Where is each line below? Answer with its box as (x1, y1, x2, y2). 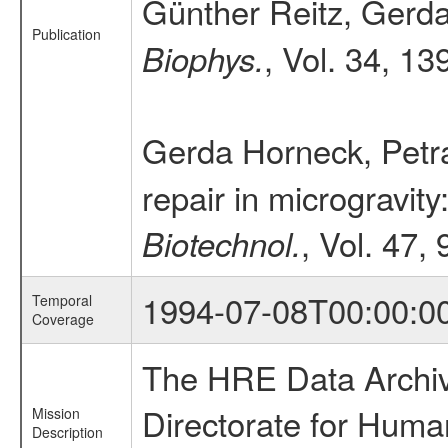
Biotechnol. (141, 220, 301, 266)
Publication (31, 24, 101, 44)
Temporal (31, 290, 92, 310)
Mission (31, 403, 80, 423)
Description (31, 422, 103, 442)
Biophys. (141, 35, 264, 81)
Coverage (31, 309, 94, 329)
